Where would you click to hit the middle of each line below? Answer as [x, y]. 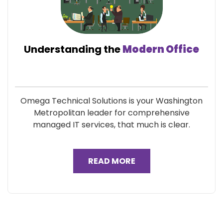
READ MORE [111, 161]
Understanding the [73, 49]
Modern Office [161, 49]
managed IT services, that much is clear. [111, 125]
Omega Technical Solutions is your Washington [111, 101]
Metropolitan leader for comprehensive [111, 113]
